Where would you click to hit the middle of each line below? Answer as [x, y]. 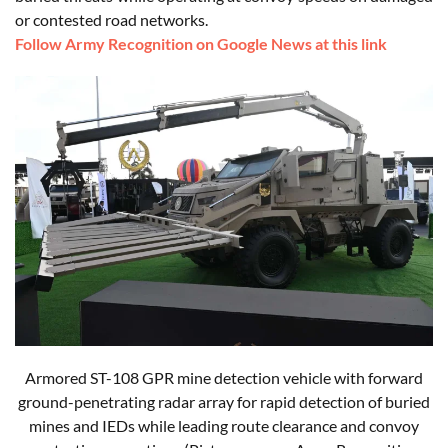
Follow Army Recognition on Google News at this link [201, 44]
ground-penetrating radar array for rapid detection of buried [224, 402]
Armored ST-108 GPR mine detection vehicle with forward [224, 378]
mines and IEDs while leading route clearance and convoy [224, 426]
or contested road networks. [111, 20]
